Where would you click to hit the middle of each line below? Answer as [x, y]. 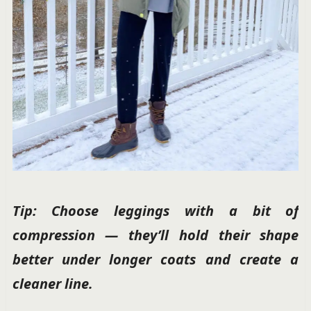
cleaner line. [52, 284]
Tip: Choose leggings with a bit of [155, 211]
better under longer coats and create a [155, 259]
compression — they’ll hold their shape [155, 235]
